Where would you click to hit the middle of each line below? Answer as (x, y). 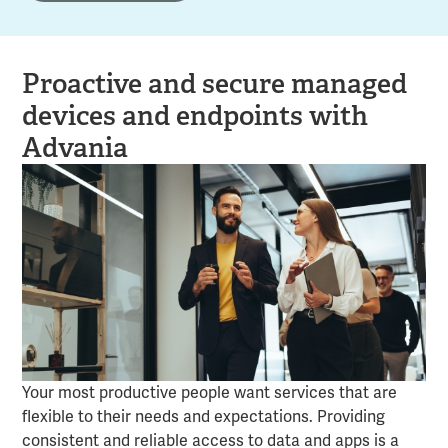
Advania (74, 147)
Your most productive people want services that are (209, 393)
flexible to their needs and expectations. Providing (203, 417)
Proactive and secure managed (214, 83)
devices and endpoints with (194, 115)
